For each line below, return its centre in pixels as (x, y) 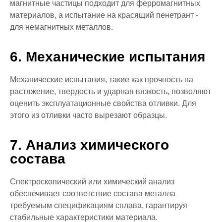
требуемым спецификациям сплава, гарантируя (99, 206)
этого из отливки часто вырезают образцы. (88, 115)
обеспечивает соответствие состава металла (93, 194)
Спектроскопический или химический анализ (92, 182)
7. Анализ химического (89, 145)
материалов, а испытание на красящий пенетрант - (104, 15)
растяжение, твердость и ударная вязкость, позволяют (111, 92)
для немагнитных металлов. (61, 27)
